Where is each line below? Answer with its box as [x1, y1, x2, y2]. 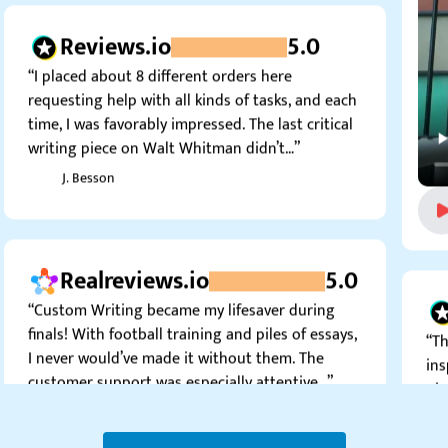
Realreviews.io [60, 235, 209, 276]
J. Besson [62, 140, 114, 164]
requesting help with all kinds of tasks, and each [28, 61, 357, 89]
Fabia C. [62, 374, 108, 398]
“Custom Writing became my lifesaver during [28, 271, 335, 299]
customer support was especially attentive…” [28, 343, 333, 371]
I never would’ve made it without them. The [28, 319, 324, 347]
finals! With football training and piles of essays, [28, 295, 357, 323]
